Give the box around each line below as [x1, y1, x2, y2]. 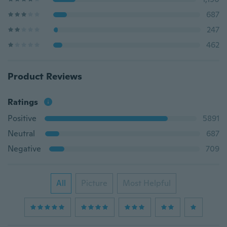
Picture [81, 178, 107, 188]
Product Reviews [8, 70, 82, 82]
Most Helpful [123, 178, 171, 188]
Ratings [8, 97, 38, 107]
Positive [8, 113, 36, 124]
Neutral [8, 128, 35, 139]
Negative [8, 143, 41, 154]
